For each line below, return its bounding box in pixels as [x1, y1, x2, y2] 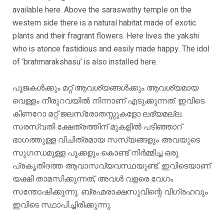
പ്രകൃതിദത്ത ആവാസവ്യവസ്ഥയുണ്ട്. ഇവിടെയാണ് [12, 159, 210, 172]
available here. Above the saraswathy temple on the [12, 3, 191, 16]
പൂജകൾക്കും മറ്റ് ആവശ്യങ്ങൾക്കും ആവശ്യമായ [12, 81, 198, 94]
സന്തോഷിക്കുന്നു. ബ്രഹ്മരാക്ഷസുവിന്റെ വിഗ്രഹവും [12, 185, 208, 198]
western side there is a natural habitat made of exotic [12, 16, 196, 29]
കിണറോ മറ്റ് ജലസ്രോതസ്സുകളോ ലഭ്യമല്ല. [12, 107, 183, 120]
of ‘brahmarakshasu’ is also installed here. [12, 55, 157, 68]
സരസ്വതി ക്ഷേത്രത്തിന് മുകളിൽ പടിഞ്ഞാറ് [12, 120, 182, 133]
